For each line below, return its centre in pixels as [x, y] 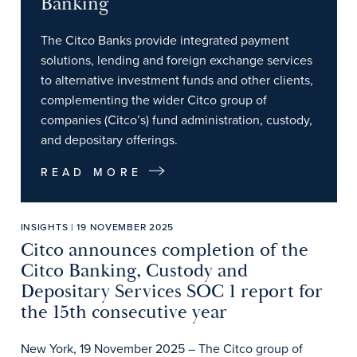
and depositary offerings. [109, 139]
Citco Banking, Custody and [134, 271]
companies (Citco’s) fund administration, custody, [176, 120]
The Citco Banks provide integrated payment [165, 40]
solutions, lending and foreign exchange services [176, 60]
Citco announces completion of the [164, 250]
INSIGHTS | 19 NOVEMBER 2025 [97, 227]
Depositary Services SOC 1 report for [171, 292]
